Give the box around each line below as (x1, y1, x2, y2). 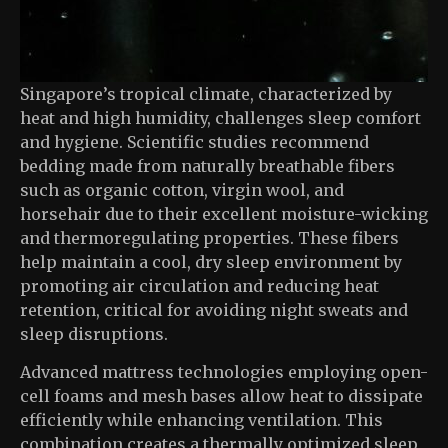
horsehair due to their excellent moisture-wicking (20, 204, 428, 224)
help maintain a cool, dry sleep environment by (20, 252, 402, 272)
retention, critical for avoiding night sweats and (20, 300, 408, 320)
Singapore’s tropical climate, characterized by (20, 84, 392, 104)
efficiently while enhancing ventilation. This (20, 410, 383, 431)
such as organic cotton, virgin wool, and (20, 180, 344, 200)
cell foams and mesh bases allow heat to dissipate (20, 386, 423, 407)
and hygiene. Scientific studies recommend (20, 132, 369, 152)
